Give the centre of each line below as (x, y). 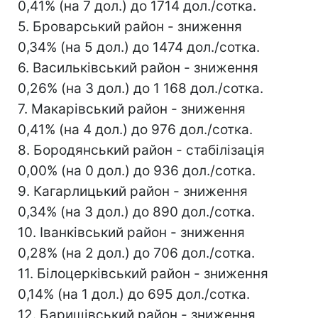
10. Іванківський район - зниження (131, 233)
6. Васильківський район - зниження (138, 68)
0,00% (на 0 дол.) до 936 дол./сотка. (137, 171)
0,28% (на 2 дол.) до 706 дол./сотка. (136, 253)
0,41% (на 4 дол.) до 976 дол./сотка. (135, 130)
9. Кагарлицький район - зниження (133, 192)
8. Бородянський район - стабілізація (141, 150)
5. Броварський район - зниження (130, 27)
